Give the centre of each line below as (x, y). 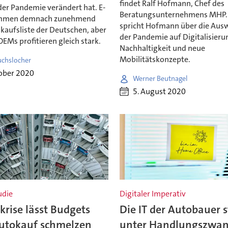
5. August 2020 (160, 92)
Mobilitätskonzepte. (155, 59)
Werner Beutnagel (161, 79)
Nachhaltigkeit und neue (163, 48)
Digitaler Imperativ (153, 194)
